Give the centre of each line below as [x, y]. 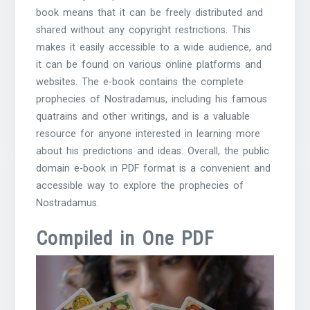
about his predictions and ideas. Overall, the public [153, 152]
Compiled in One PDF [125, 238]
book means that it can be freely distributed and [150, 13]
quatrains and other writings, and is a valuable [143, 117]
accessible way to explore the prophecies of [140, 186]
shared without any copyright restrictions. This [144, 30]
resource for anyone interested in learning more [148, 134]
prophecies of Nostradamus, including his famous [152, 100]
